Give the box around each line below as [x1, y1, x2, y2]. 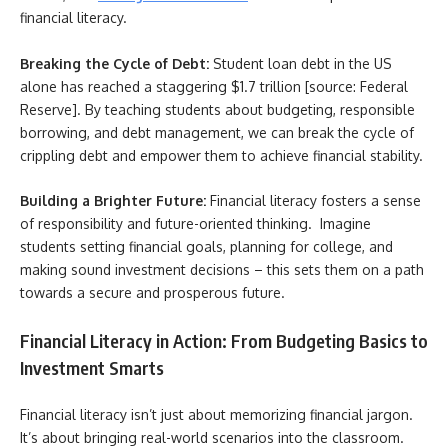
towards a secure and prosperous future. [20, 284, 285, 301]
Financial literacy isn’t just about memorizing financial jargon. [20, 406, 413, 423]
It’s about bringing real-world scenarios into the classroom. [20, 429, 404, 446]
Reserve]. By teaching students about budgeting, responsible [20, 100, 415, 118]
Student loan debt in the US [209, 54, 392, 72]
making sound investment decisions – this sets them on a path [20, 261, 424, 278]
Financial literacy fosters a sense [210, 192, 421, 209]
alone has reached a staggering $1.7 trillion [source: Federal [20, 77, 408, 95]
